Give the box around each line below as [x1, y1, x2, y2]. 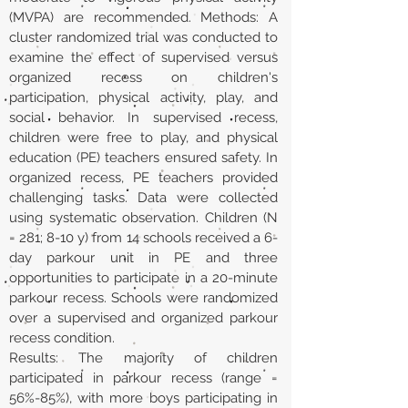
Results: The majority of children [9, 350, 278, 366]
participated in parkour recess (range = [9, 370, 278, 386]
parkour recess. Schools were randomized [9, 290, 278, 306]
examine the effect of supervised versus [9, 49, 278, 66]
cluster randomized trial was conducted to [9, 29, 278, 46]
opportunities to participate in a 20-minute [9, 270, 278, 286]
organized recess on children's [9, 69, 278, 86]
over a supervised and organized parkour [9, 310, 278, 326]
